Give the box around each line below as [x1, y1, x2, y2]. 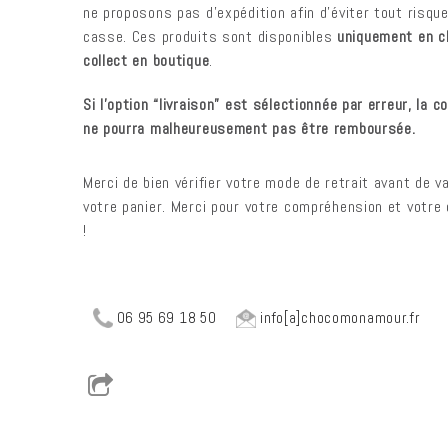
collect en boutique [82, 50, 210, 71]
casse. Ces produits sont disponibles [82, 26, 338, 47]
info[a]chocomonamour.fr [256, 308, 420, 327]
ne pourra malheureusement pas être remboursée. [82, 118, 416, 139]
